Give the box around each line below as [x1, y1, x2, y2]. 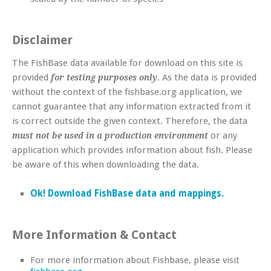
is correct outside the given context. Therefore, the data [12, 115, 247, 126]
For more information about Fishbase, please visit [30, 254, 240, 266]
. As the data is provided [157, 71, 256, 83]
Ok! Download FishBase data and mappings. [30, 188, 224, 199]
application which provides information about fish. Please [12, 144, 252, 155]
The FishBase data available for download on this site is [12, 57, 243, 68]
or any [208, 129, 237, 141]
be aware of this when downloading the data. [12, 158, 199, 170]
